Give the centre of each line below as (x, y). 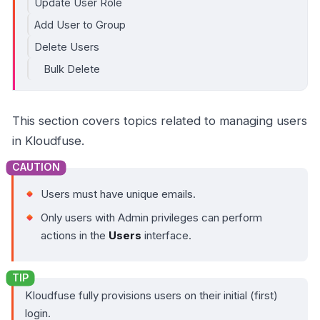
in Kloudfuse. (48, 140)
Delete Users (67, 46)
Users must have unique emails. (118, 194)
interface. (166, 235)
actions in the (75, 235)
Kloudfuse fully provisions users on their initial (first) (151, 296)
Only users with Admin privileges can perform (151, 217)
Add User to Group (80, 24)
